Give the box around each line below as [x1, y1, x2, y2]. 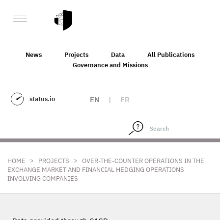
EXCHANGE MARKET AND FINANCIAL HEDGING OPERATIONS [7, 165, 184, 174]
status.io [29, 95, 55, 103]
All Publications [147, 50, 194, 59]
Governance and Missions [72, 60, 148, 69]
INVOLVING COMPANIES [7, 174, 78, 183]
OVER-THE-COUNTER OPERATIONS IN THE [82, 157, 204, 165]
